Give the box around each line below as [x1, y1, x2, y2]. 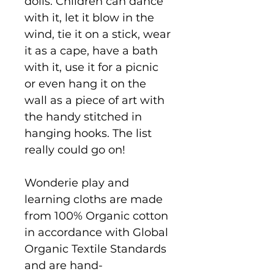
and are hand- [24, 258, 103, 272]
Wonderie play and [24, 176, 129, 190]
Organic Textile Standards [24, 242, 166, 256]
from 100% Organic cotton [24, 209, 168, 223]
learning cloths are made [24, 192, 163, 206]
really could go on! [24, 143, 125, 157]
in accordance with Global [24, 225, 168, 239]
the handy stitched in [24, 109, 142, 124]
